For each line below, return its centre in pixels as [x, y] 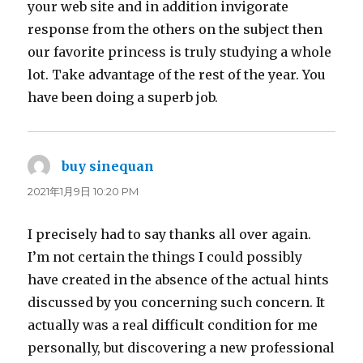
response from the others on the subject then [175, 29]
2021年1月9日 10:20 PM [83, 191]
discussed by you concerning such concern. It [177, 302]
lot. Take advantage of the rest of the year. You [177, 74]
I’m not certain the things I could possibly [165, 256]
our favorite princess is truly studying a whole [180, 51]
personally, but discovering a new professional [181, 347]
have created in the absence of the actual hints [179, 279]
